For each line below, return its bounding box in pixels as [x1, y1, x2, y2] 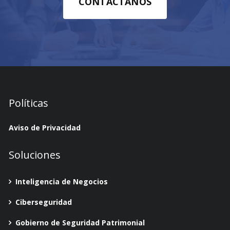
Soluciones [8, 147, 61, 162]
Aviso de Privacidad [8, 122, 81, 132]
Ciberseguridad [15, 197, 72, 207]
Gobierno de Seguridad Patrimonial [15, 217, 145, 227]
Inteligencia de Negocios [15, 176, 108, 186]
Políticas [8, 95, 48, 110]
